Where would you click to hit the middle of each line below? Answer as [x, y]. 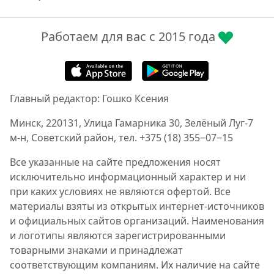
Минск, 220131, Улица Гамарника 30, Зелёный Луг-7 [131, 123]
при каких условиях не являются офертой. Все [120, 192]
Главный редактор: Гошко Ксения [89, 99]
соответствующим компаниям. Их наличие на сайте [135, 265]
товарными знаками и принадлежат [96, 250]
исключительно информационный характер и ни [128, 177]
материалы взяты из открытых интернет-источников [137, 206]
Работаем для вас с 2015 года [130, 37]
